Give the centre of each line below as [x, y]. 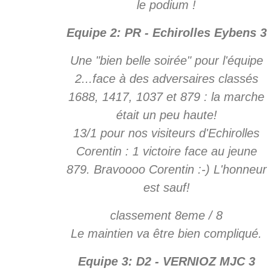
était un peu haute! [166, 115]
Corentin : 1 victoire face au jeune [166, 151]
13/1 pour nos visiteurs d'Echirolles [166, 133]
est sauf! [166, 187]
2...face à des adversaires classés [166, 78]
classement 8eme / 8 [166, 215]
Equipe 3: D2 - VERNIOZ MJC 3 [166, 261]
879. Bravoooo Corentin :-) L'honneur [166, 169]
